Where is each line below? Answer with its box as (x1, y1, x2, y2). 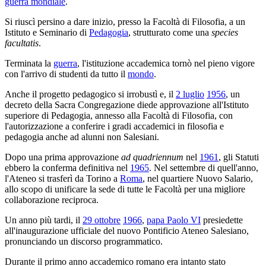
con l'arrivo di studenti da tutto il (5, 68, 128, 79)
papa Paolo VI (147, 214, 201, 225)
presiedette (201, 214, 243, 225)
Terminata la (5, 58, 53, 68)
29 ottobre (83, 214, 121, 225)
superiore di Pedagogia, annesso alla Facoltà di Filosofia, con (5, 110, 233, 121)
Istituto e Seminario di (5, 27, 89, 37)
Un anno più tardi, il (5, 214, 83, 225)
